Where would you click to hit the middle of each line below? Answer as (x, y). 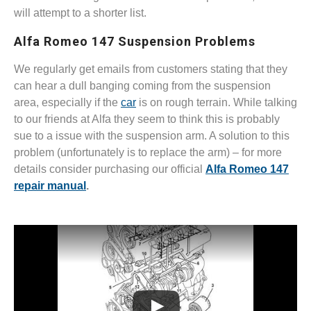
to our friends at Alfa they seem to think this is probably (147, 119)
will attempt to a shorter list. (80, 13)
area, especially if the (67, 103)
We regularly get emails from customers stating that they (151, 69)
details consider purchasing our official (110, 169)
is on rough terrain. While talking (217, 103)
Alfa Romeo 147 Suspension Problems (135, 42)
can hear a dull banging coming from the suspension (142, 86)
